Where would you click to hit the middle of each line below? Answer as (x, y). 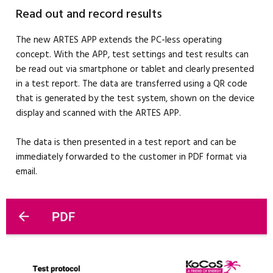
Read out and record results (89, 15)
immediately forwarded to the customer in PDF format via (131, 157)
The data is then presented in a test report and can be (126, 143)
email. (27, 172)
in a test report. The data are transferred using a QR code (132, 84)
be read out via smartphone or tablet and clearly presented (135, 69)
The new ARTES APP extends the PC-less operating (119, 40)
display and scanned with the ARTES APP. (98, 113)
